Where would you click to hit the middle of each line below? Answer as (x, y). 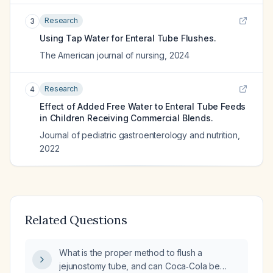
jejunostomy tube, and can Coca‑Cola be (140, 266)
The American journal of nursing (102, 55)
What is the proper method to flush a (131, 253)
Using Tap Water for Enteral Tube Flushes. (128, 38)
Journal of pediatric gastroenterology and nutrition (139, 135)
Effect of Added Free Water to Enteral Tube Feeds (143, 106)
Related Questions (76, 220)
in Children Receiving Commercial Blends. (126, 118)
